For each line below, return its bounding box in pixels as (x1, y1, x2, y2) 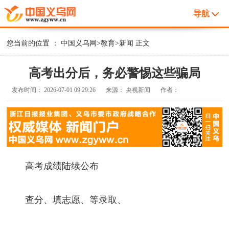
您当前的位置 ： (7, 39, 61, 47)
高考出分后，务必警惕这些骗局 (28, 66, 200, 80)
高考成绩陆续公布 (7, 161, 99, 171)
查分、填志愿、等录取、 (7, 194, 127, 205)
